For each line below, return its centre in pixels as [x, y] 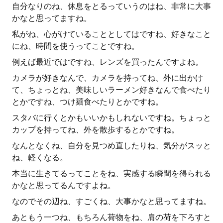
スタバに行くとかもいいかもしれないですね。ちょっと [111, 118]
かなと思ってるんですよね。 [64, 185]
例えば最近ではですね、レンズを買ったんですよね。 [108, 62]
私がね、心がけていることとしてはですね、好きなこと [111, 34]
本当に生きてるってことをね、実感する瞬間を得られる [111, 173]
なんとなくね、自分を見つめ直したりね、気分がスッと [111, 146]
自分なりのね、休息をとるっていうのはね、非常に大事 [111, 6]
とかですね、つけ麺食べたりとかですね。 [88, 102]
